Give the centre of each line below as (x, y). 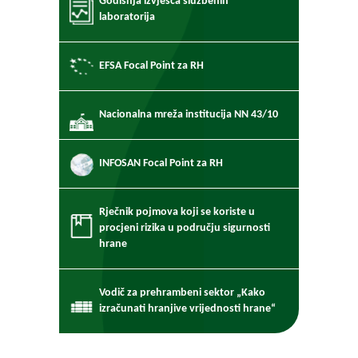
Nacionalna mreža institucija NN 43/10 (189, 115)
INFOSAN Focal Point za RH (161, 163)
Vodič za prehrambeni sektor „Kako (182, 293)
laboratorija (127, 17)
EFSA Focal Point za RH (151, 66)
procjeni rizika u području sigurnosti (185, 228)
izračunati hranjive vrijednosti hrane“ (187, 309)
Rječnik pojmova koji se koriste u (177, 212)
